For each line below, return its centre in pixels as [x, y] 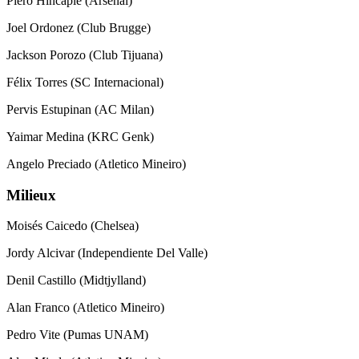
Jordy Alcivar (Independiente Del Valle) [107, 253]
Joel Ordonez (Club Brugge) [79, 27]
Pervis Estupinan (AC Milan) [80, 109]
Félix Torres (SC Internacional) [85, 82]
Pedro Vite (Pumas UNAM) [77, 335]
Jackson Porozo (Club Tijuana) [85, 54]
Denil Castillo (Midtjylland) [76, 280]
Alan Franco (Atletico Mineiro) [85, 308]
